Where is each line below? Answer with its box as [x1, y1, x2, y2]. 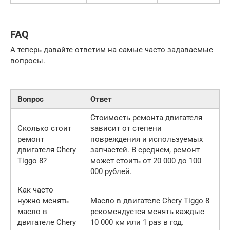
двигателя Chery [17, 145, 76, 155]
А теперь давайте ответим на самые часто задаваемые [10, 45, 213, 55]
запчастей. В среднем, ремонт [90, 145, 200, 155]
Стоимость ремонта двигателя [90, 113, 202, 123]
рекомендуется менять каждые [90, 207, 204, 217]
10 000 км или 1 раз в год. [90, 218, 184, 227]
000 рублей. [90, 167, 132, 177]
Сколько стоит [17, 124, 71, 133]
